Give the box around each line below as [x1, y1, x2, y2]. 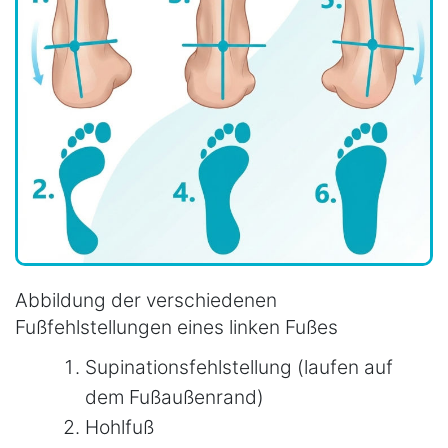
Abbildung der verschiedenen [15, 287, 277, 312]
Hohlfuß [85, 414, 154, 439]
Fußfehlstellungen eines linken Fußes [15, 314, 338, 339]
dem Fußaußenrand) [85, 384, 264, 409]
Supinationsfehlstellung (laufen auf [85, 354, 393, 379]
